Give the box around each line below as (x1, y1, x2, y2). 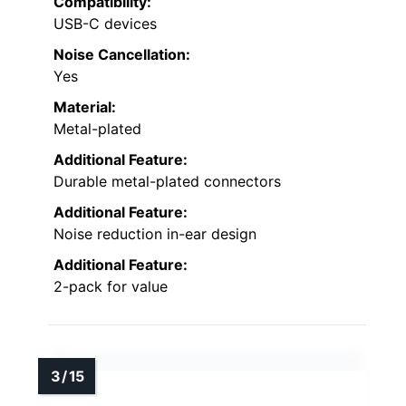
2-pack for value (53, 277, 168, 296)
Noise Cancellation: (53, 45, 190, 64)
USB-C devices (53, 14, 157, 34)
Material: (53, 98, 116, 117)
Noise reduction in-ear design (53, 225, 256, 244)
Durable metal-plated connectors (53, 172, 281, 191)
